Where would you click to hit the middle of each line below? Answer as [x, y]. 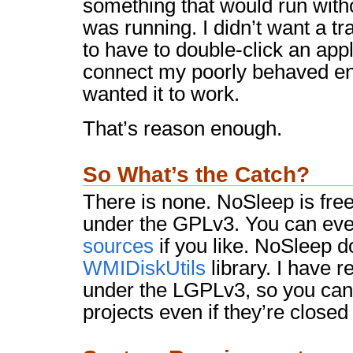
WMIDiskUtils [144, 268]
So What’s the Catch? [196, 174]
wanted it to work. [161, 93]
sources [118, 245]
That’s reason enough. [182, 128]
